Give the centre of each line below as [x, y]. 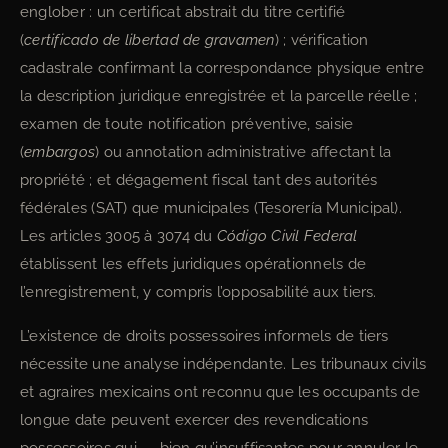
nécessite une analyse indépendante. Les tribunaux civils [223, 364]
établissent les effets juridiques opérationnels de [193, 264]
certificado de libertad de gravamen [149, 40]
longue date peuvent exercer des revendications [194, 420]
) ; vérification [321, 40]
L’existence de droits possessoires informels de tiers [204, 336]
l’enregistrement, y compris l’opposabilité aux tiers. [198, 292]
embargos [60, 152]
